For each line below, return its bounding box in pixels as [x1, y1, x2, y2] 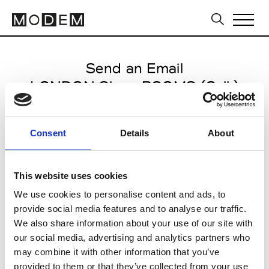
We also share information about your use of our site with [14, 218, 253, 228]
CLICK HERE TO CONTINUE [52, 216, 181, 228]
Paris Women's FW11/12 [54, 113, 215, 131]
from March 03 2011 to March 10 [26, 131, 243, 149]
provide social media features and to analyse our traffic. [14, 204, 247, 214]
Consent [30, 127, 66, 138]
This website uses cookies [14, 170, 128, 181]
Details [119, 127, 150, 138]
